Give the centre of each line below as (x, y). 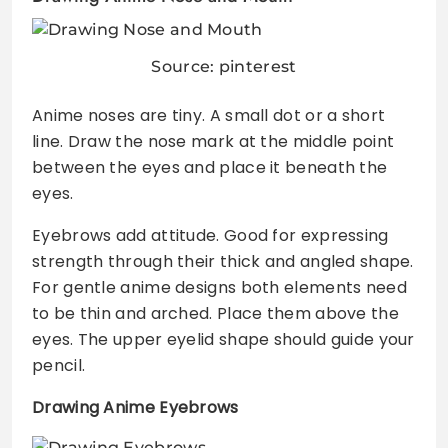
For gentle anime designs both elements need (219, 287)
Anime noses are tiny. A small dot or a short (209, 115)
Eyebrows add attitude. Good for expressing (210, 235)
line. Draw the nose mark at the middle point (213, 141)
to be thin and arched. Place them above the (215, 313)
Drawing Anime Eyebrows (135, 407)
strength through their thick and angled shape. (223, 261)
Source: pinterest (224, 66)
